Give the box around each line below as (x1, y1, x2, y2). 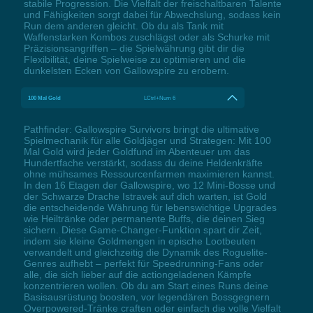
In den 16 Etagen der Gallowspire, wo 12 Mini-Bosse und (23, 179, 275, 191)
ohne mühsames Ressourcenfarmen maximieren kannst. (23, 168, 275, 180)
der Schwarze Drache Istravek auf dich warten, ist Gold (23, 190, 267, 202)
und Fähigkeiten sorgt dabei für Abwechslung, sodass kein (23, 8, 281, 20)
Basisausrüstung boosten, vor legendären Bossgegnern (23, 291, 270, 303)
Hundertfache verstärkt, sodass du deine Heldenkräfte (23, 156, 263, 168)
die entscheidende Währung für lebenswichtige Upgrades (23, 201, 277, 213)
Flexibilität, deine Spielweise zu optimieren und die (23, 53, 246, 65)
